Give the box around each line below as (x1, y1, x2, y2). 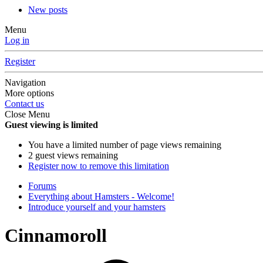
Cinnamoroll (5, 225, 107, 247)
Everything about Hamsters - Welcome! (28, 191, 174, 201)
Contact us (5, 99, 44, 109)
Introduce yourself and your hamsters (28, 202, 166, 212)
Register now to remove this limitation (28, 161, 169, 171)
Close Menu (5, 109, 50, 119)
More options (5, 88, 54, 98)
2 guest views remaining (28, 150, 118, 160)
